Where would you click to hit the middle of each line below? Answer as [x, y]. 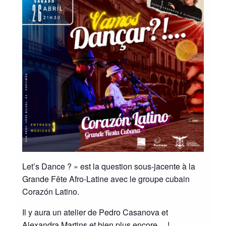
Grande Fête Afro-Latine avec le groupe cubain [106, 179]
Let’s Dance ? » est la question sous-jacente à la [108, 166]
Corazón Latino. [50, 191]
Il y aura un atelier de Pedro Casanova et [95, 212]
